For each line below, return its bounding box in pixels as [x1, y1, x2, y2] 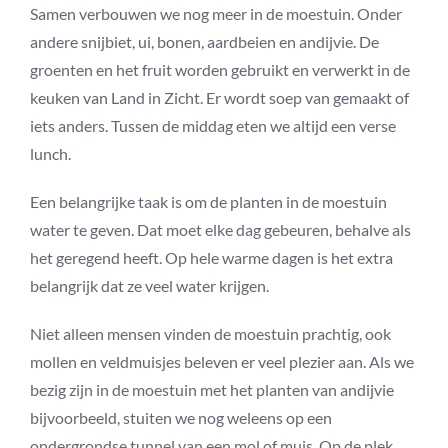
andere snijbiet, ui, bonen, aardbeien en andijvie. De [29, 32, 379, 52]
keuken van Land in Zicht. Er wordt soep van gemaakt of [29, 88, 409, 108]
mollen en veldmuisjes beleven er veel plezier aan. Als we [29, 352, 414, 372]
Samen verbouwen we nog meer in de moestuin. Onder [29, 4, 402, 24]
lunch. [29, 144, 71, 164]
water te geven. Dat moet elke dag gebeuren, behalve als [29, 220, 411, 240]
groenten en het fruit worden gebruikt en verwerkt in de [29, 60, 410, 80]
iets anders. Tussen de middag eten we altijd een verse [29, 116, 396, 136]
